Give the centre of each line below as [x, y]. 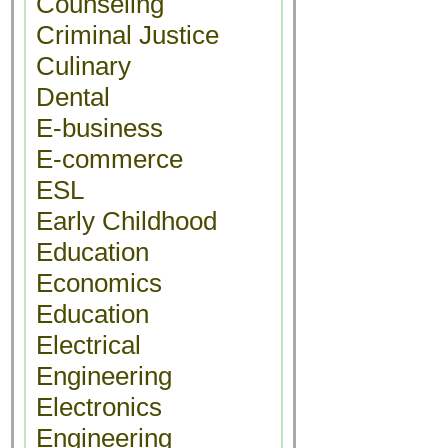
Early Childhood [126, 221]
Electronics [99, 407]
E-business [99, 128]
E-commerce [109, 159]
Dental [73, 97]
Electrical [88, 345]
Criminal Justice [127, 35]
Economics [99, 283]
